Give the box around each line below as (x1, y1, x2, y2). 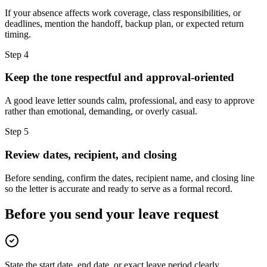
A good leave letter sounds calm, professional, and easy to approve (5, 95, 254, 106)
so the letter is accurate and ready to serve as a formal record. (5, 183, 232, 194)
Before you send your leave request (5, 206, 219, 222)
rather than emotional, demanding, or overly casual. (5, 106, 197, 117)
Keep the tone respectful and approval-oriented (5, 71, 234, 84)
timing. (5, 29, 31, 39)
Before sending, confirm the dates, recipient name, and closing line (5, 172, 254, 183)
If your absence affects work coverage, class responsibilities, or (5, 7, 241, 18)
